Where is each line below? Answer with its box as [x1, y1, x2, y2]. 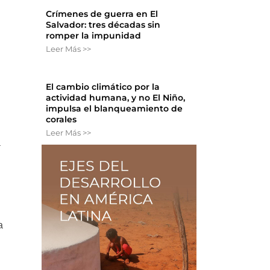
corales [46, 114, 77, 125]
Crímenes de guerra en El [46, 8, 159, 20]
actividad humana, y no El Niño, [46, 92, 186, 104]
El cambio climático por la [46, 81, 160, 93]
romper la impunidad [46, 30, 142, 42]
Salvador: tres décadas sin [46, 19, 161, 31]
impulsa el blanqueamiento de [46, 103, 183, 115]
